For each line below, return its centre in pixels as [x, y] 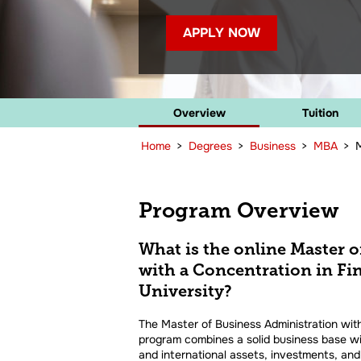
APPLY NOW [222, 33]
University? [185, 291]
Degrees [210, 146]
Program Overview [239, 210]
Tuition [320, 113]
